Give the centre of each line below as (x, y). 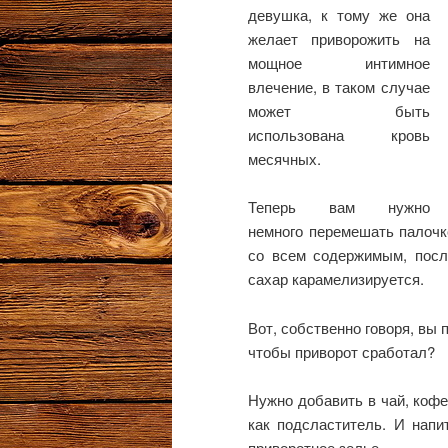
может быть (339, 110)
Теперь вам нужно (339, 207)
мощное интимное (339, 62)
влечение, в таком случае (339, 86)
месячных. (284, 158)
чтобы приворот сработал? (341, 351)
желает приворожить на (339, 38)
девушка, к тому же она (339, 14)
